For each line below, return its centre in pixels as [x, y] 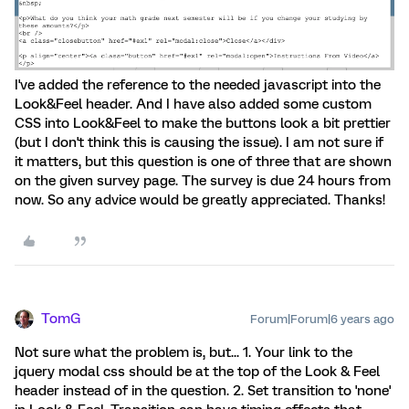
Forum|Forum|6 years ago [322, 320]
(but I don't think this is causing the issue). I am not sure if [199, 143]
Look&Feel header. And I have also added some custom [193, 105]
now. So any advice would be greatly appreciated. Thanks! [200, 200]
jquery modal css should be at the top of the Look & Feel [197, 372]
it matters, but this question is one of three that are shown [203, 162]
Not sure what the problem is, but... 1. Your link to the [184, 353]
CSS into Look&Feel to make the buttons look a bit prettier [203, 124]
